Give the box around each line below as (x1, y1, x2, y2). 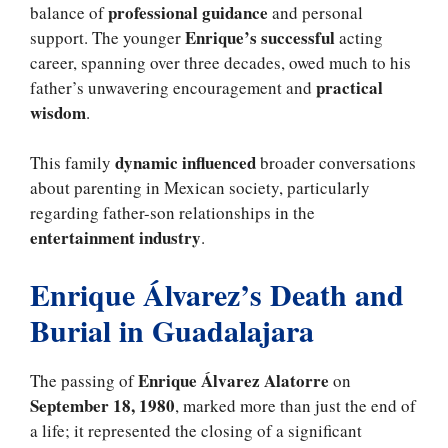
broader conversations (256, 151, 416, 175)
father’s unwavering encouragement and (30, 75, 316, 99)
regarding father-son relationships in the (30, 201, 315, 225)
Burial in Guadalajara (30, 307, 314, 352)
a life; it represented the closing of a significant (30, 418, 362, 442)
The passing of (30, 368, 138, 392)
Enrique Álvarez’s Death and (30, 271, 404, 316)
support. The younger (30, 25, 181, 49)
